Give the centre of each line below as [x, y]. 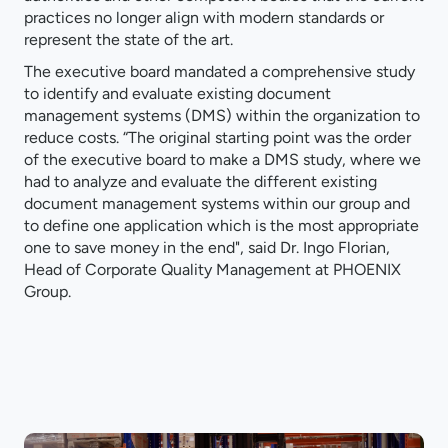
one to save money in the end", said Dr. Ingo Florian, [207, 248]
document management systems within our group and [217, 204]
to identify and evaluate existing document [177, 94]
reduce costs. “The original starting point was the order [217, 138]
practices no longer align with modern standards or [204, 18]
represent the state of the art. [128, 40]
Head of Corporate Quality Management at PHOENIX [212, 270]
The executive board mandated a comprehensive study [219, 72]
